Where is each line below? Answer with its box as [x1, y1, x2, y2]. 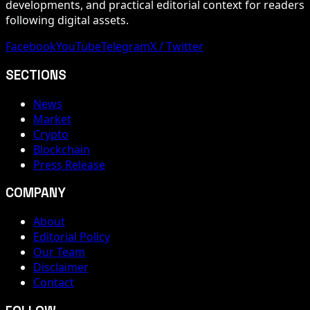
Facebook [6, 39, 56, 55]
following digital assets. [6, 12, 129, 28]
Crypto [33, 126, 69, 142]
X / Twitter [150, 39, 203, 55]
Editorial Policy [33, 229, 110, 244]
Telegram [101, 39, 150, 55]
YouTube [56, 39, 101, 55]
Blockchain [33, 141, 90, 157]
